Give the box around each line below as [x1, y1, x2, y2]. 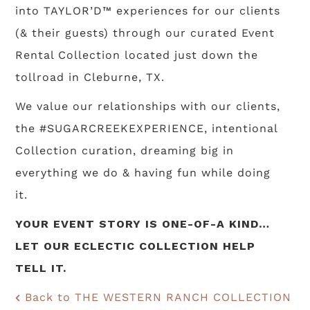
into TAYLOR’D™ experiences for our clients [15, 4, 281, 18]
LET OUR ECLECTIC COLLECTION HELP [15, 239, 256, 253]
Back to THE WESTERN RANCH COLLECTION [21, 291, 292, 304]
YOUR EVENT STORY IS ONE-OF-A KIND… [15, 217, 271, 231]
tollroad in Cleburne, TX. [15, 71, 165, 84]
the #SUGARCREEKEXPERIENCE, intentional [15, 122, 278, 136]
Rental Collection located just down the [15, 48, 259, 62]
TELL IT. [15, 262, 67, 275]
